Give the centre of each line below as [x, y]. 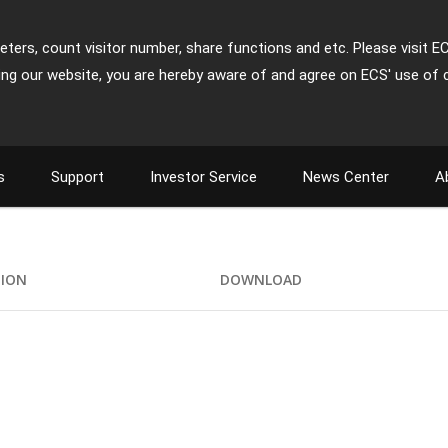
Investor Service [203, 177]
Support [77, 177]
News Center [346, 177]
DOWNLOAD [261, 279]
